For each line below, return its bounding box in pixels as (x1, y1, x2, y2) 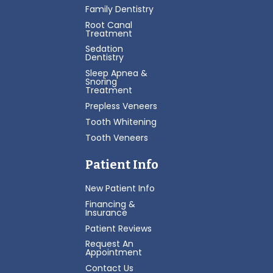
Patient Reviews (85, 222, 152, 235)
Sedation (85, 43, 123, 55)
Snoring (85, 76, 117, 88)
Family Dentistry (85, 2, 154, 15)
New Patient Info (85, 182, 155, 194)
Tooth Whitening (85, 115, 157, 128)
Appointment (85, 246, 142, 259)
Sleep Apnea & (85, 67, 147, 80)
